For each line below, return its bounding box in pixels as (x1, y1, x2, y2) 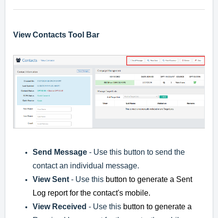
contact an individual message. (33, 162, 139, 170)
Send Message (33, 148, 87, 157)
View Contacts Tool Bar (13, 30, 99, 39)
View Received (33, 202, 87, 211)
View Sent (33, 175, 69, 184)
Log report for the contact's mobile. (33, 189, 150, 198)
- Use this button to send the (87, 148, 185, 157)
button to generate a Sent (104, 175, 192, 184)
